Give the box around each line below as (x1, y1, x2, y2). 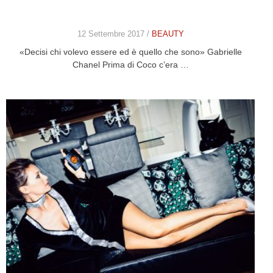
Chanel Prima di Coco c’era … (72, 60, 189, 70)
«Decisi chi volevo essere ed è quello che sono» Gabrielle (19, 47, 242, 57)
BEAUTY (151, 29, 184, 39)
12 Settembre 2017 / (77, 29, 152, 39)
